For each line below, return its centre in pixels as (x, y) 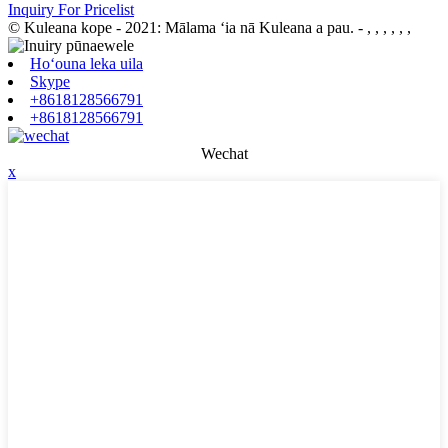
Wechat (224, 154)
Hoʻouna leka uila (86, 64)
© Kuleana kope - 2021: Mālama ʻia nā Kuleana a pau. (181, 28)
